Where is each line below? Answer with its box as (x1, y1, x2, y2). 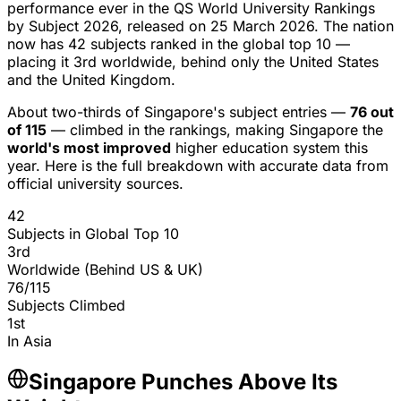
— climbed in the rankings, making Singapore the (47, 120, 383, 139)
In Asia (7, 331, 52, 350)
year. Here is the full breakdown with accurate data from (7, 156, 388, 175)
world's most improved (7, 138, 171, 157)
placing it (7, 52, 69, 71)
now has (7, 34, 64, 53)
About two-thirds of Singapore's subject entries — (7, 102, 350, 121)
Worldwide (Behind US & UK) (7, 260, 203, 278)
